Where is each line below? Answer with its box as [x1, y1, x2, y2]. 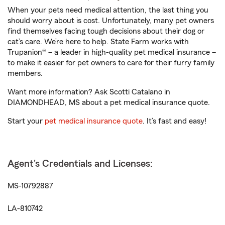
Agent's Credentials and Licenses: [8, 159, 153, 169]
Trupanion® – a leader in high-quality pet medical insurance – [8, 48, 216, 56]
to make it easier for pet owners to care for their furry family [8, 59, 214, 67]
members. [8, 69, 43, 77]
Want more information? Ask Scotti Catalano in [8, 88, 170, 96]
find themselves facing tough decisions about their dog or [8, 27, 204, 35]
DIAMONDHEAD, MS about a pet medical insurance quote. [8, 98, 210, 106]
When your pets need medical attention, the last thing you [8, 6, 208, 14]
